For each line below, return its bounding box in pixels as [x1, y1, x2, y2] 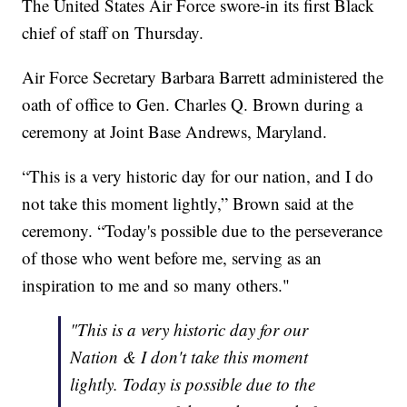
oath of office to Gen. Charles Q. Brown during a [22, 93, 363, 116]
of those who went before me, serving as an [22, 246, 323, 270]
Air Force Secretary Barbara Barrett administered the [22, 65, 384, 89]
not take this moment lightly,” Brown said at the [22, 192, 354, 215]
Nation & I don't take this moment [70, 345, 309, 369]
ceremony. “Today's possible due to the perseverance [22, 219, 383, 243]
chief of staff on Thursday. [22, 21, 204, 45]
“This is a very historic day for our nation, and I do [22, 164, 374, 188]
